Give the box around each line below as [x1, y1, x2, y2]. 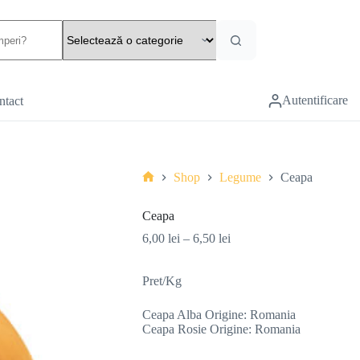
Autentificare [281, 93, 348, 107]
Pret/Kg [141, 274, 182, 288]
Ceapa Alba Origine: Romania [141, 308, 296, 322]
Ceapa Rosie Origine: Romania [141, 322, 301, 337]
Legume [219, 170, 261, 185]
